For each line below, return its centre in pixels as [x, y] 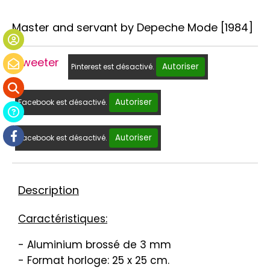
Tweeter [37, 63]
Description [49, 190]
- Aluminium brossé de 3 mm [95, 245]
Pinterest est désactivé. [114, 67]
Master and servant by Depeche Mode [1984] [133, 28]
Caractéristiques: [63, 219]
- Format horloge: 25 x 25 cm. [94, 261]
